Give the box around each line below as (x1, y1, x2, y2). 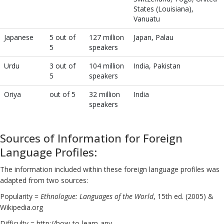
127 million (89, 32, 124, 42)
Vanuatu (133, 14, 160, 23)
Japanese (4, 32, 33, 42)
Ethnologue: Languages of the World (40, 191, 153, 201)
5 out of (49, 32, 75, 42)
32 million (89, 89, 120, 99)
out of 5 (49, 89, 75, 99)
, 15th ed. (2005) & (153, 191, 213, 201)
